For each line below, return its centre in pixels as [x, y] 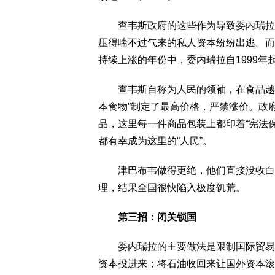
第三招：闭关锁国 [157, 217]
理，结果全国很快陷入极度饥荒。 [172, 188]
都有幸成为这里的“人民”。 [155, 141]
